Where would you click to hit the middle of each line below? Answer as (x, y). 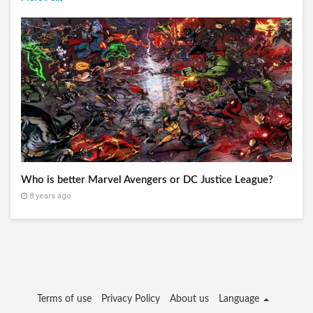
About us (189, 299)
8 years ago (49, 196)
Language (240, 299)
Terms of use (64, 299)
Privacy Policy (131, 299)
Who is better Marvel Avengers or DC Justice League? (147, 180)
